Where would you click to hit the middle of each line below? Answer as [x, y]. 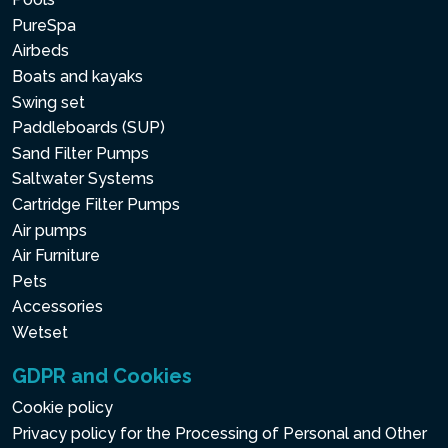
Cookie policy [62, 408]
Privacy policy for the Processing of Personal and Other [219, 434]
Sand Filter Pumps [80, 153]
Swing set [48, 102]
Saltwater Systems [83, 179]
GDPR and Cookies [102, 376]
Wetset [40, 332]
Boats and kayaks [77, 76]
